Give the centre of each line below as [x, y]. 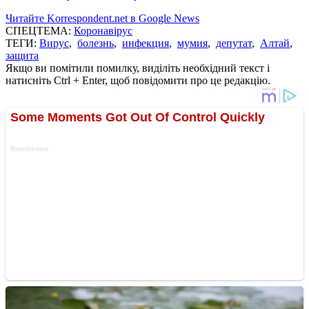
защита [22, 55]
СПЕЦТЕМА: [40, 30]
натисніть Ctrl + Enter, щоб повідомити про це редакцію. [138, 80]
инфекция [146, 43]
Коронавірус [103, 30]
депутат [234, 43]
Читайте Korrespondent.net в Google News [102, 18]
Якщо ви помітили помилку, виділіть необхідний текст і [138, 68]
